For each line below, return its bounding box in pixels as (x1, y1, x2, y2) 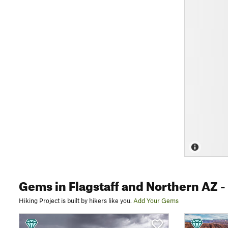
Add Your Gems (133, 196, 179, 205)
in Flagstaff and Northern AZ (52, 175, 218, 194)
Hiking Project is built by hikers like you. (19, 196, 132, 205)
